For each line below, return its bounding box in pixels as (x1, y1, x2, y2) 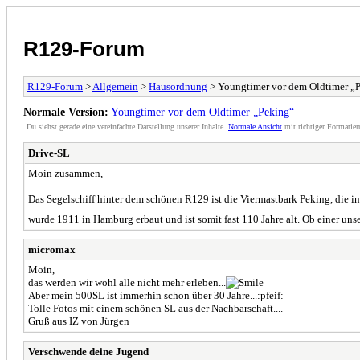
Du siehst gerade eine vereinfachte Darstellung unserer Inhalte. (27, 121, 228, 131)
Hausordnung (149, 80, 207, 92)
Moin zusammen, (28, 166, 103, 179)
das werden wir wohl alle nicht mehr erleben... (28, 276, 226, 288)
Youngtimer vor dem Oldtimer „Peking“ (111, 104, 294, 118)
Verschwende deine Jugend (28, 345, 149, 358)
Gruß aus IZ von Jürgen (28, 314, 129, 327)
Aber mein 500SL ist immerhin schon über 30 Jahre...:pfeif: (28, 288, 284, 301)
